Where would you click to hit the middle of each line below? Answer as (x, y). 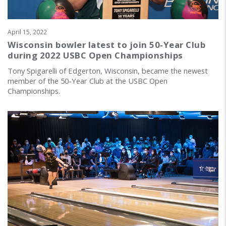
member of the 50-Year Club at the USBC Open (88, 81)
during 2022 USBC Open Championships (95, 55)
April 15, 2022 (27, 32)
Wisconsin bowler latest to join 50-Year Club (106, 45)
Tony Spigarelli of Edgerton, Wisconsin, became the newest (108, 71)
